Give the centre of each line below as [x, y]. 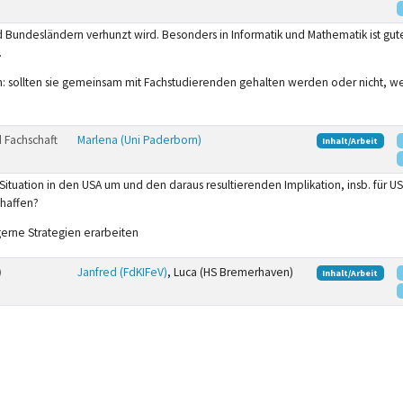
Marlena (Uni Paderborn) [139, 139]
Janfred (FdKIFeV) [122, 272]
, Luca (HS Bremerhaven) [230, 272]
